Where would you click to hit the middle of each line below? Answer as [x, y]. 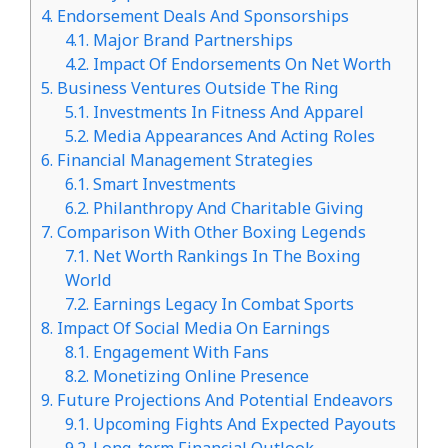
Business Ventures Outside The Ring [196, 88]
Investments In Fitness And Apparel [227, 112]
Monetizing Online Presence [199, 376]
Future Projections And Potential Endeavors [223, 400]
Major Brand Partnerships [191, 40]
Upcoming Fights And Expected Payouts [243, 424]
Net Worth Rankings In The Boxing [225, 256]
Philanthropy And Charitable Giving [227, 208]
